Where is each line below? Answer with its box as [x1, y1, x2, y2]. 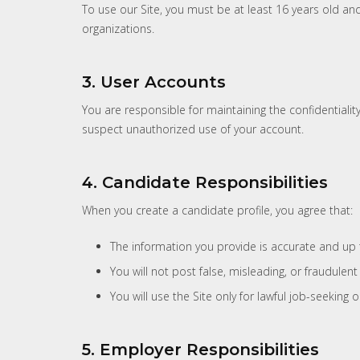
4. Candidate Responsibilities [82, 172, 328, 192]
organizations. [82, 20, 154, 36]
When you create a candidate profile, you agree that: [82, 202, 353, 218]
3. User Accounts [82, 72, 226, 92]
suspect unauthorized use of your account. [82, 121, 304, 137]
